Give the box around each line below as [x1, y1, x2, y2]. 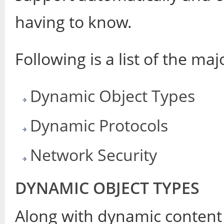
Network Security [30, 144, 157, 165]
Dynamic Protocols [30, 114, 168, 136]
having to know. [15, 11, 132, 32]
